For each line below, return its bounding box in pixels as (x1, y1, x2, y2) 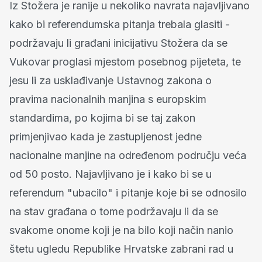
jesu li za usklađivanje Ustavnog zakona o (9, 74, 212, 87)
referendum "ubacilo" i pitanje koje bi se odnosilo (9, 187, 247, 199)
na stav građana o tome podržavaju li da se (9, 205, 218, 218)
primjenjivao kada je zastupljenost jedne (9, 130, 202, 143)
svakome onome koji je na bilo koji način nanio (9, 224, 233, 236)
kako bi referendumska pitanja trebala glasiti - (9, 18, 230, 30)
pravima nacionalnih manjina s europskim (9, 93, 206, 105)
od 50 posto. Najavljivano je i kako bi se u (9, 168, 212, 180)
